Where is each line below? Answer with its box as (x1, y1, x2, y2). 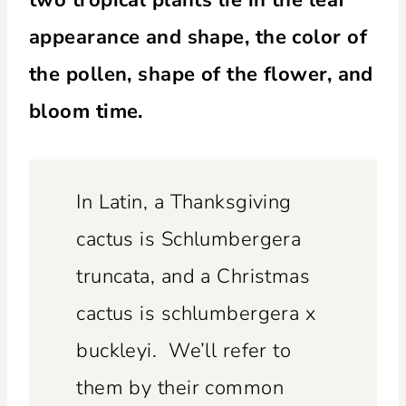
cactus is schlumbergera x (76, 300, 316, 328)
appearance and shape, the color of (29, 23, 367, 51)
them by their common (76, 374, 285, 402)
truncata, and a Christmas (76, 263, 311, 291)
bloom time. (29, 97, 155, 125)
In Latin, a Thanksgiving (76, 188, 292, 217)
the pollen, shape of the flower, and (29, 60, 373, 88)
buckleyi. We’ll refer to (76, 337, 292, 365)
